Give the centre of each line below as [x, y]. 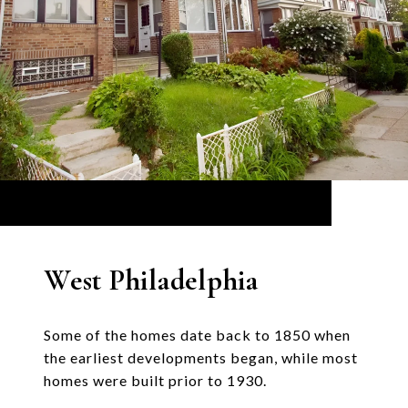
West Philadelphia [151, 280]
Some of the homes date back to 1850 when [197, 335]
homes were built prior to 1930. [155, 381]
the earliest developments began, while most [201, 358]
